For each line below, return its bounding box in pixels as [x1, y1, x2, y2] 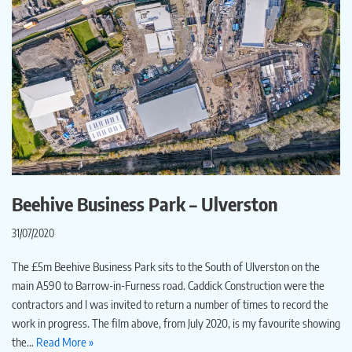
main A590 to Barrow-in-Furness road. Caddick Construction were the [12, 277, 324, 292]
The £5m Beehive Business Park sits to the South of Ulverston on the [12, 258, 320, 273]
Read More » [36, 334, 93, 349]
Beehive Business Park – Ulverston [12, 191, 278, 215]
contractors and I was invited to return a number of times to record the [12, 296, 328, 311]
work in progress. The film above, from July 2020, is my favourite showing [12, 315, 340, 330]
